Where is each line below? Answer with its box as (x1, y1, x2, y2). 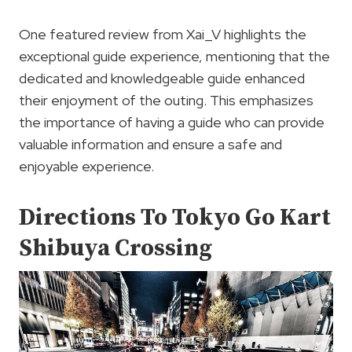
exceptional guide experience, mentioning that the (19, 47, 330, 66)
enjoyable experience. (19, 157, 154, 176)
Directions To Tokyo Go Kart (19, 203, 331, 233)
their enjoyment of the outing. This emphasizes (19, 91, 313, 110)
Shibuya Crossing (19, 233, 212, 264)
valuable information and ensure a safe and (19, 135, 282, 154)
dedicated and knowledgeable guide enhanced (19, 69, 305, 88)
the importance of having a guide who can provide (19, 113, 324, 132)
